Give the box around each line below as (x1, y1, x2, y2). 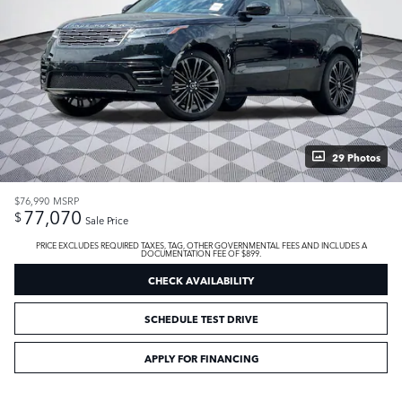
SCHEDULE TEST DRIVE (144, 310, 258, 327)
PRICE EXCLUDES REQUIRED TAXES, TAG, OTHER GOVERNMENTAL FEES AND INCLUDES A (35, 237, 367, 251)
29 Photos (332, 148, 380, 164)
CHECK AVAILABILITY (148, 271, 254, 287)
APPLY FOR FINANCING (144, 349, 258, 365)
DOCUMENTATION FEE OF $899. (141, 245, 261, 259)
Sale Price (85, 212, 128, 228)
